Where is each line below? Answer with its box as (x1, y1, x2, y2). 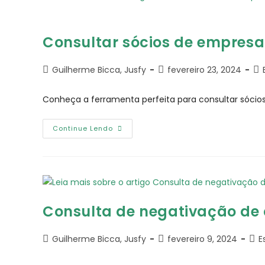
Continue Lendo (53, 124, 113, 133)
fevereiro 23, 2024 (167, 64, 241, 76)
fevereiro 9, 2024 (167, 232, 237, 245)
